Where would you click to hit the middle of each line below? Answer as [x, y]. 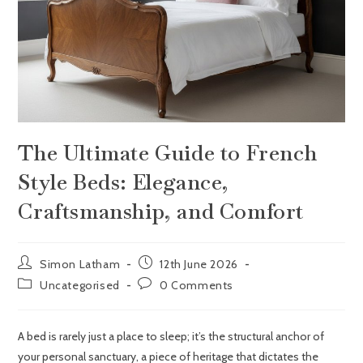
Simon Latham [80, 265]
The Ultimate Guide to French [168, 154]
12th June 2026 [199, 265]
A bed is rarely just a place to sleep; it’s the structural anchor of [171, 337]
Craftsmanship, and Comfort [161, 212]
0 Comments [197, 286]
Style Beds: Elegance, [124, 183]
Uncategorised [80, 286]
